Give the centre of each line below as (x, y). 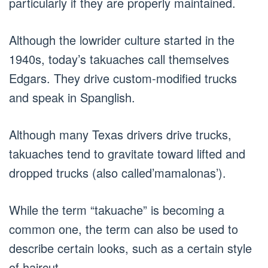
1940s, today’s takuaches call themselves (119, 59)
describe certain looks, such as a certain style (130, 248)
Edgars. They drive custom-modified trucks (123, 78)
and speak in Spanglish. (72, 98)
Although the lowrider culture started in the (122, 40)
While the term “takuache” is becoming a (117, 210)
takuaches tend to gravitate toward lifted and (127, 154)
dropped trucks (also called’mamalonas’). (118, 173)
